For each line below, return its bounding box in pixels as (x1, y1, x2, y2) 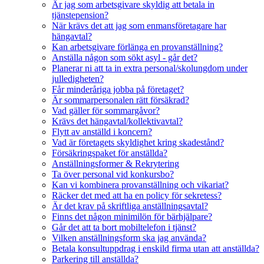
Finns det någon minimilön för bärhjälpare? (52, 211, 212, 222)
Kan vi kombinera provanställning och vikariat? (52, 179, 229, 190)
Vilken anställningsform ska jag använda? (52, 232, 206, 243)
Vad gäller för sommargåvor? (52, 105, 160, 115)
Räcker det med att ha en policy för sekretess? (52, 190, 222, 200)
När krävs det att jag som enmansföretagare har (52, 20, 226, 31)
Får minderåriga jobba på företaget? (52, 84, 184, 94)
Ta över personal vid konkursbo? (52, 169, 174, 179)
